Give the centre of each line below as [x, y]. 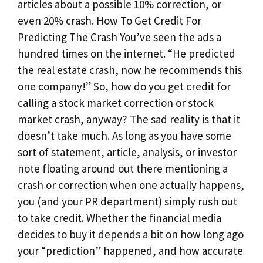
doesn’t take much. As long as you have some [124, 136]
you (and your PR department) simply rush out [127, 202]
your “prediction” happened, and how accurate [130, 251]
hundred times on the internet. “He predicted [127, 54]
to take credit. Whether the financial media [119, 218]
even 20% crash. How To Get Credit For [109, 21]
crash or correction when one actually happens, [131, 185]
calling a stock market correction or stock [116, 103]
